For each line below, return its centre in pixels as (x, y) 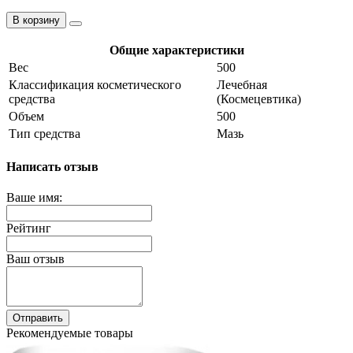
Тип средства (45, 133)
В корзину (36, 20)
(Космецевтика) (259, 98)
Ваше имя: (34, 198)
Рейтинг (29, 229)
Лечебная (242, 84)
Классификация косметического (95, 84)
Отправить (38, 318)
